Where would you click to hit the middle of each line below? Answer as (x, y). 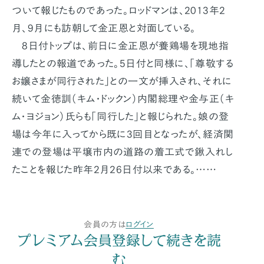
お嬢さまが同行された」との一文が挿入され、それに (122, 81)
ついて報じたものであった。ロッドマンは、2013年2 (119, 10)
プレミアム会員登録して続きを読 (119, 240)
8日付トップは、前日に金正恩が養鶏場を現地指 (121, 45)
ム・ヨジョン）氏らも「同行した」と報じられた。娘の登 (121, 116)
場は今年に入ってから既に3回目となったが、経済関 (123, 134)
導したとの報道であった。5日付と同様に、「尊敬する (123, 63)
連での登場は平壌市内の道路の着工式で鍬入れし (122, 151)
